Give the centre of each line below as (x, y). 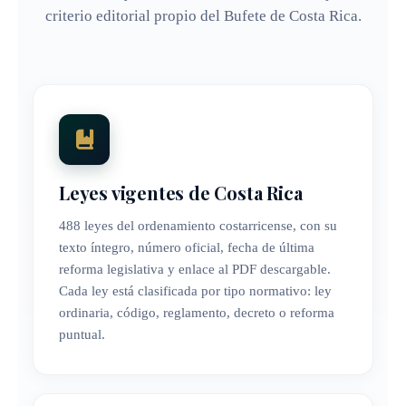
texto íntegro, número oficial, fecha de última (187, 248)
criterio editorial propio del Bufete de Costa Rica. (203, 15)
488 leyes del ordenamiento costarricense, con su (198, 226)
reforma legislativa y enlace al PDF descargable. (195, 270)
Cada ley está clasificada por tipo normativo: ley (195, 291)
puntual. (82, 335)
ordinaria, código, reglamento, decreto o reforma (197, 313)
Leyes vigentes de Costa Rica (181, 193)
